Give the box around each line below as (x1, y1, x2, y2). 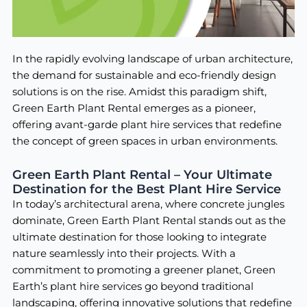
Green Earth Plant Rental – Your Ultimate (12, 166, 272, 182)
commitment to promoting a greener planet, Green (12, 263, 275, 276)
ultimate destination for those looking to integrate (12, 230, 267, 243)
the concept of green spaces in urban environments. (12, 135, 278, 148)
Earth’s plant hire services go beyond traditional (12, 280, 254, 293)
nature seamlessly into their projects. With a (12, 247, 236, 260)
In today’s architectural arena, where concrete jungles (12, 197, 284, 210)
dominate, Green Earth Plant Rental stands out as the (12, 214, 286, 227)
